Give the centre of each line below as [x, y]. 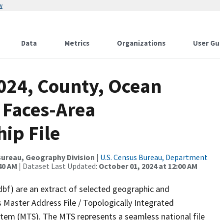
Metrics [77, 43]
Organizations [141, 43]
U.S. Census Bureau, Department [154, 157]
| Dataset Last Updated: [58, 166]
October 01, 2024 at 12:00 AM [148, 166]
